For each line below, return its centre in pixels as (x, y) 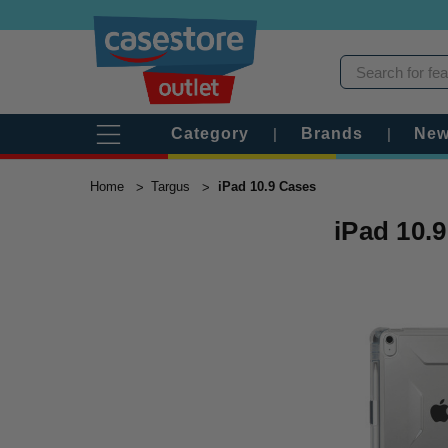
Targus (171, 186)
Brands (332, 133)
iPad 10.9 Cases (266, 186)
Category (210, 133)
